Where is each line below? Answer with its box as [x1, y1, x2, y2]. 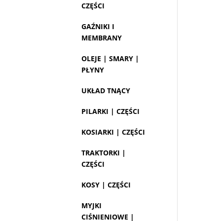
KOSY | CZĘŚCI [81, 180, 131, 190]
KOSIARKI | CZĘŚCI [81, 127, 146, 137]
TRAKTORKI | [81, 148, 126, 158]
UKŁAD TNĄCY [81, 86, 131, 96]
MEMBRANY [81, 33, 122, 43]
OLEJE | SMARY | [81, 54, 140, 64]
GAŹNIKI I [81, 22, 115, 32]
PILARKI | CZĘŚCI [81, 107, 140, 116]
